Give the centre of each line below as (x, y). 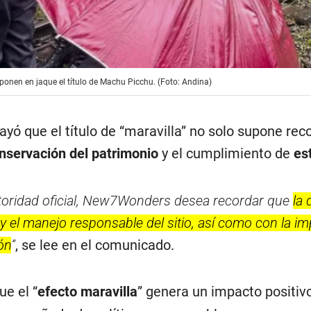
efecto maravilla (88, 291)
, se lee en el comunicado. (95, 245)
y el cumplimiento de (226, 153)
